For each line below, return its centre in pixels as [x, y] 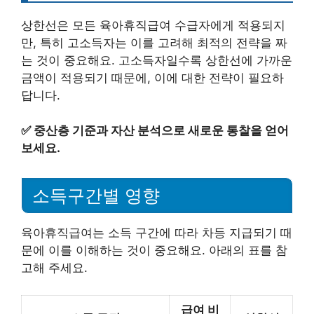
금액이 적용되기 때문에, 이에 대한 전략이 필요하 [152, 77]
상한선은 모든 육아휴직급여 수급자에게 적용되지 [153, 25]
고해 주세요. [54, 268]
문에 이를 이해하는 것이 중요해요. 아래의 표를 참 [154, 250]
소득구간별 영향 [96, 196]
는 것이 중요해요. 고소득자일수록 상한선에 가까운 [157, 60]
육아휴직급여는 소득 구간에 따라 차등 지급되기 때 [157, 233]
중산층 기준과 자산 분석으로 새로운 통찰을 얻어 [161, 131]
